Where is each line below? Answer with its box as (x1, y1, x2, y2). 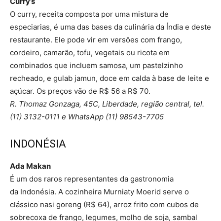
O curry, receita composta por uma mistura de (10, 9, 169, 19)
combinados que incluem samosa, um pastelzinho (10, 60, 183, 70)
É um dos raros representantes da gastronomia (10, 174, 174, 184)
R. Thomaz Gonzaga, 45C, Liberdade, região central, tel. (10, 99, 204, 109)
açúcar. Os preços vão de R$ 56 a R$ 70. (10, 86, 150, 96)
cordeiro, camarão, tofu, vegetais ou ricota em (10, 47, 170, 57)
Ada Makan (10, 161, 51, 171)
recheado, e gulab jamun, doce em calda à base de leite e (10, 73, 209, 83)
